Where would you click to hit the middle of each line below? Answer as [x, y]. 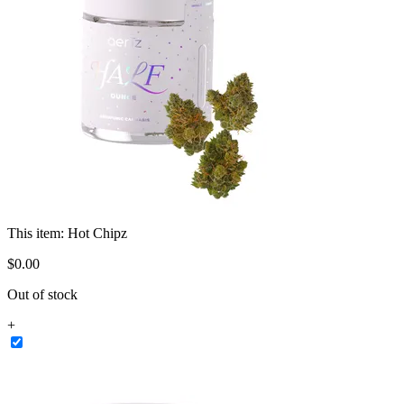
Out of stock [42, 294]
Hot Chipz [97, 233]
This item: [37, 233]
